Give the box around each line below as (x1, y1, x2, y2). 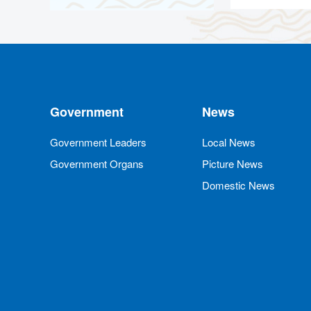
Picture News (202, 155, 263, 171)
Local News (202, 134, 255, 149)
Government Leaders (50, 134, 146, 149)
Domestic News (202, 177, 275, 192)
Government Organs (50, 155, 144, 171)
